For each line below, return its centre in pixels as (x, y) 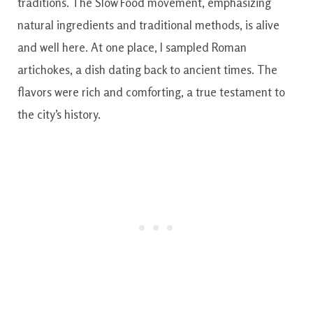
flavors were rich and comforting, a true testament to (151, 92)
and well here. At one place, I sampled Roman (132, 47)
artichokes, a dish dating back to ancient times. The (147, 69)
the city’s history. (59, 114)
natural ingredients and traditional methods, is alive (148, 24)
